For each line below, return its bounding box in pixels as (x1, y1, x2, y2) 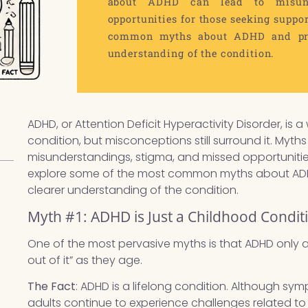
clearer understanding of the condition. (27, 181, 239, 198)
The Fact (27, 278, 76, 295)
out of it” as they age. (27, 252, 143, 268)
